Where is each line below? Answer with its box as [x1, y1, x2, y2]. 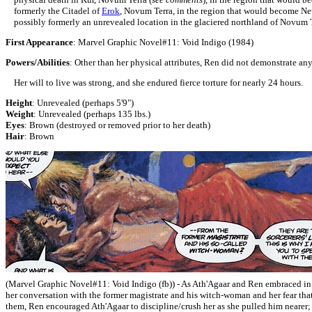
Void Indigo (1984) [182, 37, 253, 47]
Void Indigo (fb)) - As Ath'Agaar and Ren [112, 279, 265, 289]
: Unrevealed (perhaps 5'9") [32, 97, 134, 108]
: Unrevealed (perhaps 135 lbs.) [33, 109, 150, 119]
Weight [6, 109, 33, 119]
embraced [265, 279, 304, 289]
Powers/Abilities [6, 57, 70, 68]
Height [6, 97, 32, 108]
